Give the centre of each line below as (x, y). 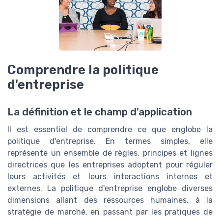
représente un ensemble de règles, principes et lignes (110, 153)
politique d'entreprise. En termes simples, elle (110, 141)
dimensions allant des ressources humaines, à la (110, 200)
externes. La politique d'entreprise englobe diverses (110, 189)
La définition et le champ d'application (100, 112)
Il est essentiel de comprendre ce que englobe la (110, 130)
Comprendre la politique (83, 70)
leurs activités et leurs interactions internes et (110, 177)
